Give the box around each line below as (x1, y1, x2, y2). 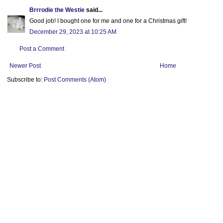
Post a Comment (19, 45, 64, 53)
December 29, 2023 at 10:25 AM (29, 28, 116, 36)
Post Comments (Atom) (44, 76, 106, 84)
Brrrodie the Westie (29, 6, 85, 14)
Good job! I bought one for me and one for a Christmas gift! (29, 17, 187, 25)
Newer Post (9, 62, 41, 70)
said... (85, 6, 103, 14)
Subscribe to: (7, 76, 44, 84)
